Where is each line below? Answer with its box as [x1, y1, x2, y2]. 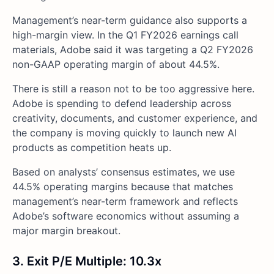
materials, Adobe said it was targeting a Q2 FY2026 [12, 43, 253, 56]
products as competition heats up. [12, 141, 171, 154]
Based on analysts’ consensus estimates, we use [12, 165, 235, 178]
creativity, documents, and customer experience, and [12, 111, 257, 124]
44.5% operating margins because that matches [12, 180, 233, 193]
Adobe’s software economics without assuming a [12, 209, 239, 222]
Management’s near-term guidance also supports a [12, 13, 247, 26]
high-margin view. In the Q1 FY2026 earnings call [12, 28, 239, 41]
